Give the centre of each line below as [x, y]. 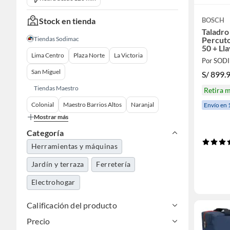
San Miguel [46, 72]
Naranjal [142, 104]
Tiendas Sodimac [56, 39]
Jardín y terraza [58, 164]
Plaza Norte [89, 55]
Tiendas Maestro [56, 88]
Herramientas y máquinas [75, 146]
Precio [39, 221]
